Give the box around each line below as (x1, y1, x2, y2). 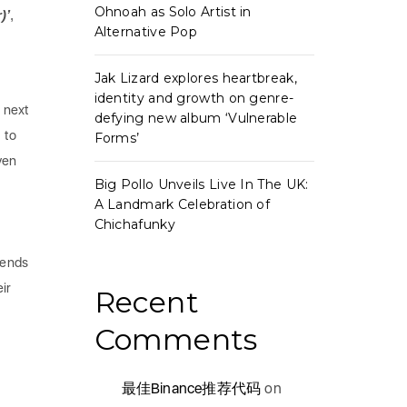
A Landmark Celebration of (94, 196, 271, 213)
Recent (94, 284, 199, 320)
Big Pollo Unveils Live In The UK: (94, 176, 309, 193)
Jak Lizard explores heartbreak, (94, 70, 297, 86)
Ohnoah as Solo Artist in (94, 4, 252, 20)
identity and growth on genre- (94, 90, 294, 106)
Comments (94, 322, 258, 357)
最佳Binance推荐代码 (121, 380, 262, 397)
